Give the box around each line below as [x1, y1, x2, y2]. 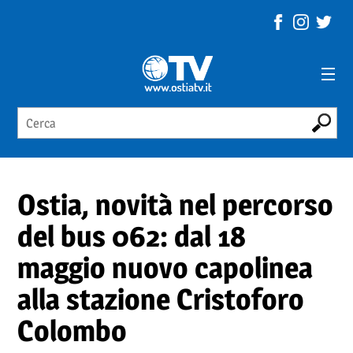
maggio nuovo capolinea [17, 249, 314, 285]
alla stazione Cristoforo [17, 281, 305, 317]
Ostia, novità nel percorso [17, 186, 334, 222]
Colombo [17, 312, 128, 348]
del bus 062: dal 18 [17, 217, 247, 254]
